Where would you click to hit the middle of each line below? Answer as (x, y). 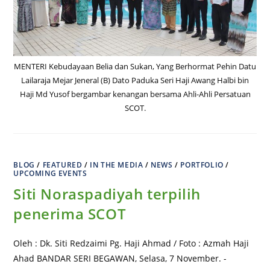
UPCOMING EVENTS (50, 174)
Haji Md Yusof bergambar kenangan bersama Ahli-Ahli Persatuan (135, 94)
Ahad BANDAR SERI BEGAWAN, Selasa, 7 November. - (120, 259)
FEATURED (62, 165)
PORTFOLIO (202, 165)
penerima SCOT (70, 214)
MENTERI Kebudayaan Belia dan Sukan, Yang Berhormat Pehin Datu (135, 67)
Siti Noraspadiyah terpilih (107, 194)
